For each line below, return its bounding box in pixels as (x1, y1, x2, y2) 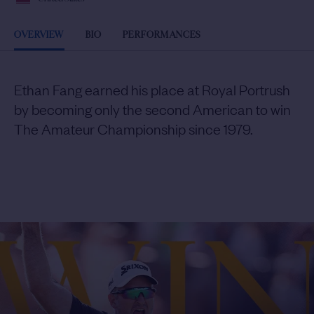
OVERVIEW (14, 29, 64, 41)
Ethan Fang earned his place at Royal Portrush (14, 80, 290, 98)
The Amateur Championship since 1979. (14, 119, 253, 137)
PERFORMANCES (123, 29, 201, 41)
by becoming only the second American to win (14, 100, 291, 118)
